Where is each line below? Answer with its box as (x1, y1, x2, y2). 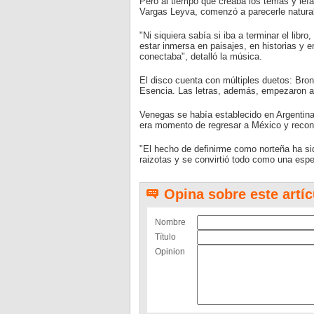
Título (154, 232, 176, 242)
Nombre (154, 217, 186, 227)
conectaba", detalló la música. (139, 51, 262, 62)
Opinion (154, 247, 185, 257)
